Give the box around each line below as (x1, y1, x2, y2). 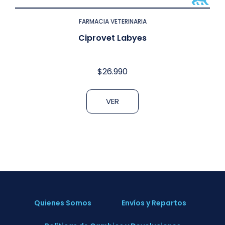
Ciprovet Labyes (78, 32, 147, 44)
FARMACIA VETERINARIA (78, 17, 147, 26)
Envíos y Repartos (121, 198, 186, 208)
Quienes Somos (34, 198, 91, 208)
